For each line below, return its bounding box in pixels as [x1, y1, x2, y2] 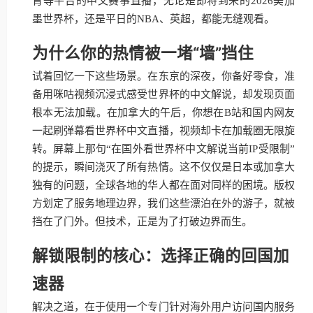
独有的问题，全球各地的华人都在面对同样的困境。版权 [32, 180, 295, 191]
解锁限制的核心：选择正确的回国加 [32, 246, 289, 265]
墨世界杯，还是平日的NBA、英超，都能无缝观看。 [32, 13, 275, 24]
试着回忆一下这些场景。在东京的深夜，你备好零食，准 [32, 71, 295, 82]
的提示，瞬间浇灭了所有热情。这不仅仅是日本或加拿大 [32, 161, 295, 173]
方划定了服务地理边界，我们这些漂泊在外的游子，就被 [32, 198, 295, 209]
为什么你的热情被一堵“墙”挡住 [32, 43, 254, 62]
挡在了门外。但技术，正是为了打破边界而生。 [32, 216, 252, 227]
